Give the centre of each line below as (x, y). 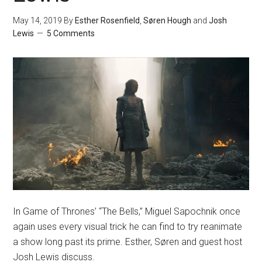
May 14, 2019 (38, 20)
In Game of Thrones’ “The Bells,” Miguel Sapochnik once (127, 211)
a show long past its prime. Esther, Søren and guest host (128, 242)
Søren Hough (168, 20)
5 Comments (71, 33)
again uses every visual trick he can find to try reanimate (128, 226)
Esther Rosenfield (108, 20)
